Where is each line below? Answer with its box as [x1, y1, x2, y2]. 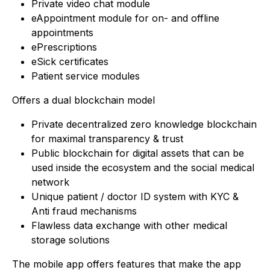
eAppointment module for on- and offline [31, 12, 219, 25]
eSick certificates [31, 55, 108, 68]
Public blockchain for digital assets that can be [31, 147, 244, 160]
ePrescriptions [31, 41, 97, 54]
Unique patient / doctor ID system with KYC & [31, 190, 239, 203]
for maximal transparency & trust [31, 133, 183, 145]
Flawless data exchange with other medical [31, 219, 227, 232]
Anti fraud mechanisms [31, 205, 137, 218]
